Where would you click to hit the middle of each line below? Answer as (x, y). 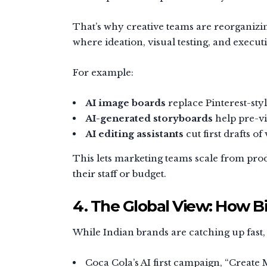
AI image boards (125, 103)
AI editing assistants (134, 133)
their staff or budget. (119, 173)
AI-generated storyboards (149, 118)
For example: (103, 72)
